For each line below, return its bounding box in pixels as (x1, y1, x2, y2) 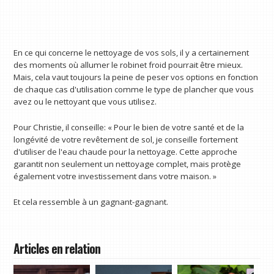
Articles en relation (13, 240, 101, 258)
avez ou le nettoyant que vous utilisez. (13, 96, 157, 108)
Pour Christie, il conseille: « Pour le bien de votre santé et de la (13, 122, 245, 133)
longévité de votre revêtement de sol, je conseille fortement (13, 134, 239, 146)
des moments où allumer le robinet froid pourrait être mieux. (13, 59, 243, 71)
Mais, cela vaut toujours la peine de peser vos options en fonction (13, 72, 259, 83)
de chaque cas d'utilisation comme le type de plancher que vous (13, 84, 254, 95)
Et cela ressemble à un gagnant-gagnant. (13, 196, 169, 207)
